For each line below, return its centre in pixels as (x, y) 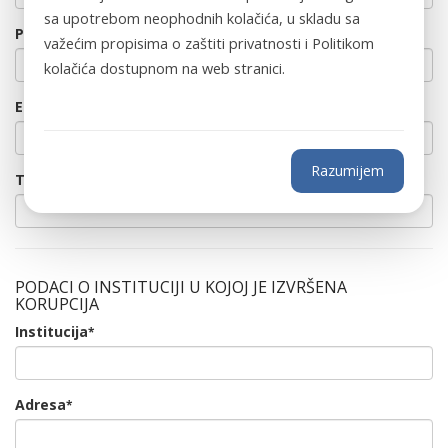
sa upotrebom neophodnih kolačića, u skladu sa (202, 18)
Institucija (51, 331)
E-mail (37, 106)
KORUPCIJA (57, 304)
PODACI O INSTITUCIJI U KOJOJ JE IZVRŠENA (181, 287)
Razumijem (347, 170)
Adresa (40, 404)
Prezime (44, 33)
